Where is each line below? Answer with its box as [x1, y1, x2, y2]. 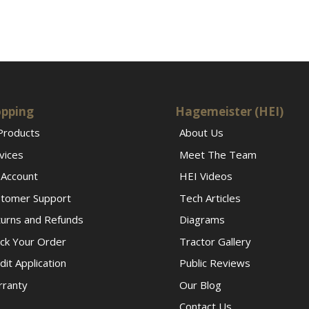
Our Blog [179, 277, 221, 292]
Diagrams [179, 212, 225, 227]
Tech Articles [179, 190, 241, 205]
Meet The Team [179, 147, 257, 161]
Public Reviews [179, 256, 250, 270]
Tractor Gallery [179, 234, 251, 248]
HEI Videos [179, 169, 232, 183]
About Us [179, 126, 223, 140]
